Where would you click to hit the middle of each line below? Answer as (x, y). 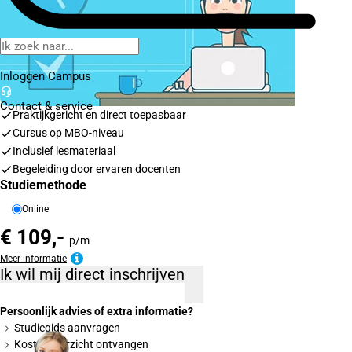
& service (67, 106)
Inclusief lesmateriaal (64, 151)
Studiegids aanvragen (67, 328)
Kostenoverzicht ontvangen (81, 344)
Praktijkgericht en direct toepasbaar (99, 115)
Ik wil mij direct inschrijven (147, 274)
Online (35, 209)
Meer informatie (45, 259)
